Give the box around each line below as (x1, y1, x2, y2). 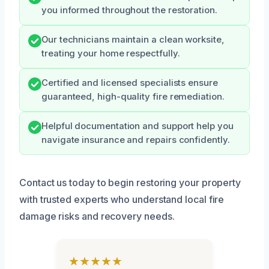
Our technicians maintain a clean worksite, (41, 34, 225, 45)
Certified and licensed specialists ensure (41, 77, 218, 88)
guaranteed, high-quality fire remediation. (41, 91, 225, 102)
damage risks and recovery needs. (19, 210, 175, 222)
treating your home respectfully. (41, 47, 180, 59)
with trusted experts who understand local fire (19, 193, 225, 205)
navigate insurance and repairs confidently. (41, 134, 230, 145)
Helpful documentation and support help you (41, 120, 234, 131)
